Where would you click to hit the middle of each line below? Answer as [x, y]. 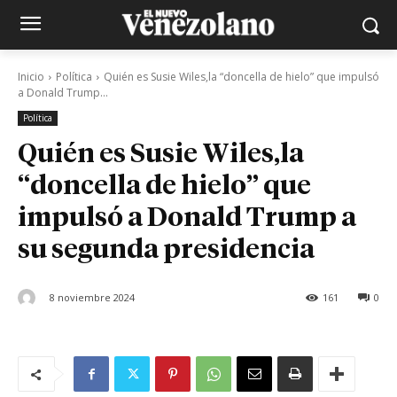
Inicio [31, 77]
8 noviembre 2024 [92, 298]
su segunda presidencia [166, 251]
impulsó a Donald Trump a [187, 219]
